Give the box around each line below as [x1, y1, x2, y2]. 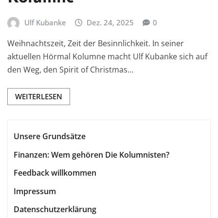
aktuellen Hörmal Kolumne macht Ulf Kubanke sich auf [7, 51, 207, 62]
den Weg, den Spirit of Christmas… [7, 64, 133, 75]
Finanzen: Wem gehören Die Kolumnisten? [14, 149, 169, 160]
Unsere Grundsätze [14, 131, 86, 142]
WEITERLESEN [15, 91, 62, 102]
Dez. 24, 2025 [87, 17, 134, 27]
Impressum [14, 185, 56, 197]
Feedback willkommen [14, 167, 96, 179]
